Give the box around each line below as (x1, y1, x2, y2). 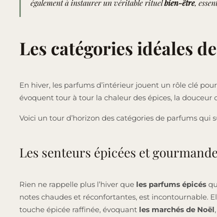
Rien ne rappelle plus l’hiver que (19, 180, 134, 189)
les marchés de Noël (139, 205, 215, 215)
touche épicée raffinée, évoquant (19, 205, 139, 215)
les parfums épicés (134, 180, 206, 189)
